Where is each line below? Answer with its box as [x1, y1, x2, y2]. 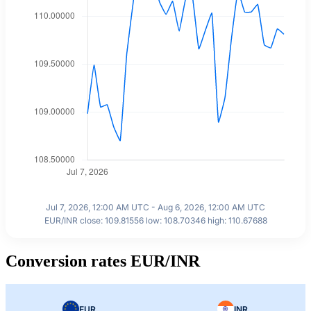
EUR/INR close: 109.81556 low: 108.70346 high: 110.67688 [44, 215, 267, 226]
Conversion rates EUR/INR [6, 251, 200, 270]
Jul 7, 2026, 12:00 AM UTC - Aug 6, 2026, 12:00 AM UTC [46, 201, 265, 212]
